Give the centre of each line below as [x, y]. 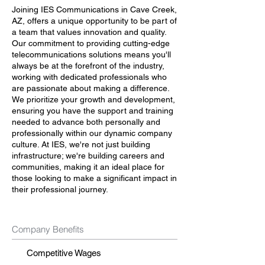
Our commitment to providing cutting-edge [91, 43]
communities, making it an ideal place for [88, 167]
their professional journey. [60, 189]
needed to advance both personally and [86, 122]
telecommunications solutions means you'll [91, 54]
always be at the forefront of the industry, [88, 66]
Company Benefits [48, 229]
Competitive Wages [64, 253]
